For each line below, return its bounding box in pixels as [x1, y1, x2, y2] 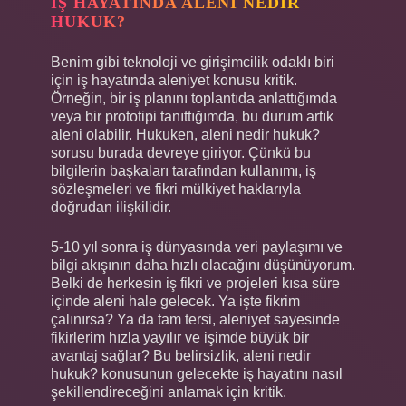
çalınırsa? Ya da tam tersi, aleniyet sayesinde [51, 311, 340, 327]
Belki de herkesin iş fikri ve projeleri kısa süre [51, 275, 340, 291]
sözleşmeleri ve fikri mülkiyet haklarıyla [51, 180, 301, 197]
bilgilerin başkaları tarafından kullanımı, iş [51, 162, 316, 179]
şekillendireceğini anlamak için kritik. [51, 383, 286, 400]
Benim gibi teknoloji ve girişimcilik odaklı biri [51, 53, 334, 70]
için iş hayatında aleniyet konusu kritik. [51, 72, 297, 88]
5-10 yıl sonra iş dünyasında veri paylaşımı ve [51, 238, 343, 255]
